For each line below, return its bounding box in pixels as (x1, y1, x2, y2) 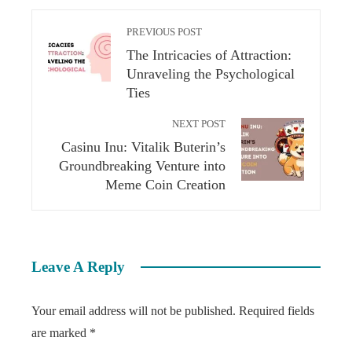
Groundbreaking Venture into (59, 158, 225, 174)
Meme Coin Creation (105, 177, 225, 192)
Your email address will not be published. (31, 304, 236, 317)
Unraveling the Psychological (126, 66, 295, 82)
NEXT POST (172, 119, 225, 130)
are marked (31, 326, 90, 339)
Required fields (239, 304, 314, 317)
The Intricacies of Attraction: (126, 47, 291, 63)
